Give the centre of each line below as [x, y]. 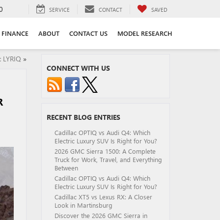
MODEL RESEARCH [145, 33]
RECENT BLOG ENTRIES [83, 117]
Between [67, 168]
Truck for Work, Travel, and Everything [108, 159]
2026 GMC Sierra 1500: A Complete [105, 151]
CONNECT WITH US [78, 68]
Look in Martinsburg [84, 205]
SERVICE [59, 9]
